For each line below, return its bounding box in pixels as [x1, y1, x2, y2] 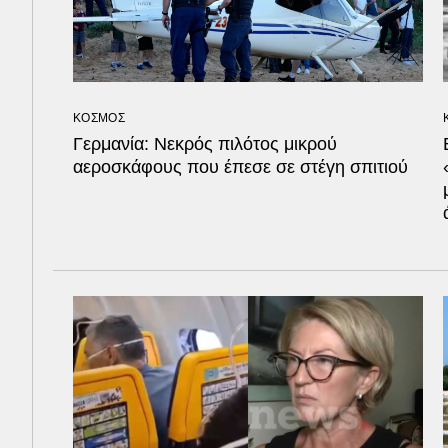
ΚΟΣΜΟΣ [73, 111, 125, 126]
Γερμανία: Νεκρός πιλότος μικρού [73, 134, 337, 155]
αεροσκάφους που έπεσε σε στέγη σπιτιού [73, 157, 408, 178]
